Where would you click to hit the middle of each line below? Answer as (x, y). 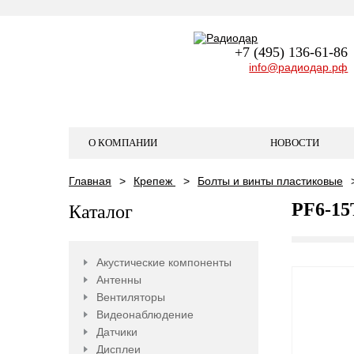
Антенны (119, 280)
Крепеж (154, 181)
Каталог (101, 212)
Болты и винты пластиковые (270, 181)
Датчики (117, 332)
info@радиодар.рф (299, 67)
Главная (90, 181)
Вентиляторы (131, 297)
